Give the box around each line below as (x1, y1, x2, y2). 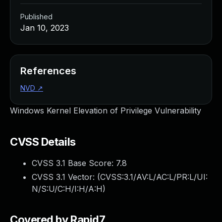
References (20, 65, 76, 77)
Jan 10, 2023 (20, 23, 69, 33)
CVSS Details (10, 135, 76, 148)
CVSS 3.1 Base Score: (32, 158, 116, 168)
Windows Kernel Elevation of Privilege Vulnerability (10, 106, 201, 115)
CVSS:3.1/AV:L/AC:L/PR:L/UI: (100, 172, 208, 182)
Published (20, 12, 53, 21)
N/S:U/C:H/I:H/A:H (32, 184, 103, 194)
